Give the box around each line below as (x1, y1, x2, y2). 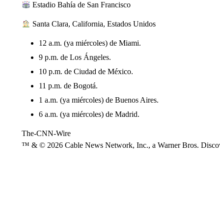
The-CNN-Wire (21, 129, 71, 137)
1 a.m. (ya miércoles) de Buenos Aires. (38, 96, 159, 104)
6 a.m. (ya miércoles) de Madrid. (38, 110, 139, 118)
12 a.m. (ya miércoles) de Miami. (38, 39, 141, 47)
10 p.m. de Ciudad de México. (38, 67, 133, 76)
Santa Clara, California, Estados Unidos (30, 20, 156, 28)
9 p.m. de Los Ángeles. (38, 53, 111, 61)
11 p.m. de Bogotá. (38, 82, 98, 90)
